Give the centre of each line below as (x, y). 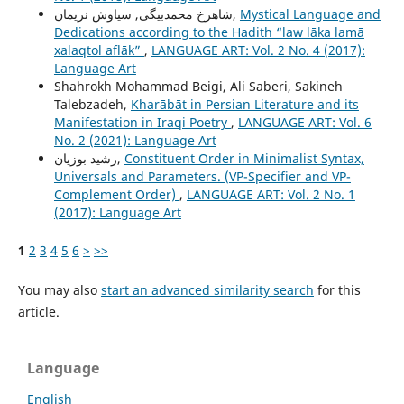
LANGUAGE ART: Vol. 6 (304, 123)
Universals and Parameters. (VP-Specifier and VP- (202, 177)
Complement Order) (116, 195)
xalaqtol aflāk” (99, 50)
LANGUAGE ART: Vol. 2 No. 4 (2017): (258, 50)
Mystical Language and (310, 14)
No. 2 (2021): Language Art (135, 141)
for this (337, 290)
